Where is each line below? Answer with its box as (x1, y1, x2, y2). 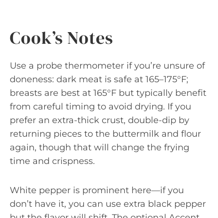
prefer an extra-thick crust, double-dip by (10, 114, 189, 126)
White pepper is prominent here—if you (10, 184, 184, 196)
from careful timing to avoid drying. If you (10, 101, 191, 112)
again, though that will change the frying (10, 142, 189, 153)
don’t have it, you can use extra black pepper (10, 198, 206, 209)
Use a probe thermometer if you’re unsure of (10, 60, 205, 71)
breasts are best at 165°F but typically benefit (10, 87, 206, 98)
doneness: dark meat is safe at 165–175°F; (10, 73, 188, 85)
